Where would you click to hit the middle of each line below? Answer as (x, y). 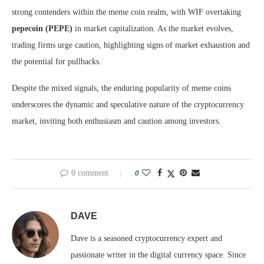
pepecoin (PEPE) (42, 29)
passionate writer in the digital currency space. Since (158, 255)
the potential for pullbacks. (57, 62)
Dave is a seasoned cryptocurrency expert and (146, 238)
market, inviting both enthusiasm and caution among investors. (116, 121)
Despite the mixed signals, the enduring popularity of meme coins (121, 88)
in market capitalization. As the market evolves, (153, 29)
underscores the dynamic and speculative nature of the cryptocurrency (128, 105)
